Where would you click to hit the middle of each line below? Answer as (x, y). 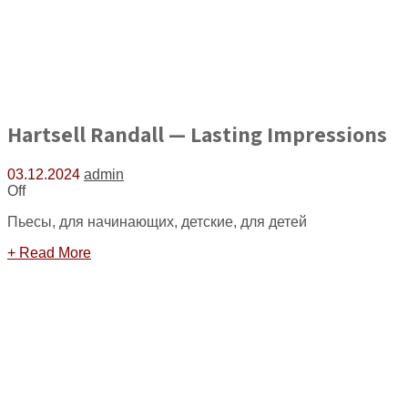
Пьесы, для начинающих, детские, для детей (157, 221)
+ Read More (49, 252)
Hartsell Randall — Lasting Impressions (197, 133)
